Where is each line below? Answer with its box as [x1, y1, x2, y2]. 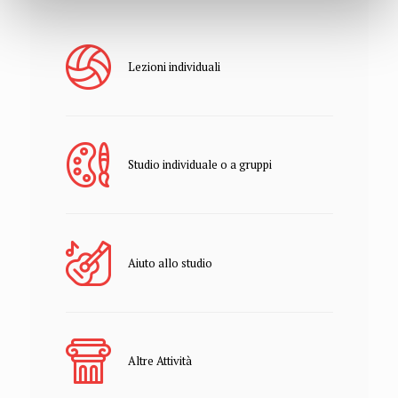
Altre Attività [127, 353, 192, 369]
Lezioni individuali [127, 59, 220, 75]
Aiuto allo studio [127, 255, 212, 271]
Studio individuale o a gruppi [127, 156, 272, 172]
